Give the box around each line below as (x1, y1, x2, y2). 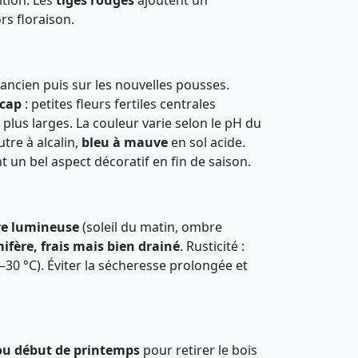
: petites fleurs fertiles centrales (22, 95, 216, 113)
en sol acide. (168, 133, 245, 151)
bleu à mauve (82, 133, 168, 151)
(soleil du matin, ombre (79, 218, 222, 236)
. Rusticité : (180, 237, 245, 255)
